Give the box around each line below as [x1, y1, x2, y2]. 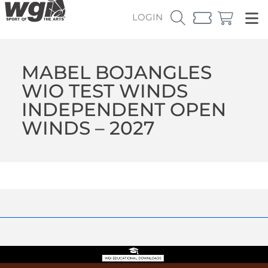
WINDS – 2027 [21, 116, 155, 139]
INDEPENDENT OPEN [21, 98, 226, 121]
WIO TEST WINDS [21, 79, 188, 102]
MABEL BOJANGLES [21, 60, 212, 84]
